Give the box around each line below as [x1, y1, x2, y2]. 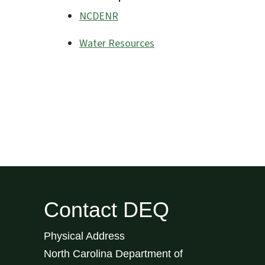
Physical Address [44, 230, 125, 242]
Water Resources [79, 36, 154, 51]
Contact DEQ [44, 197, 169, 222]
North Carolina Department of [44, 247, 183, 260]
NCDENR [79, 9, 118, 24]
